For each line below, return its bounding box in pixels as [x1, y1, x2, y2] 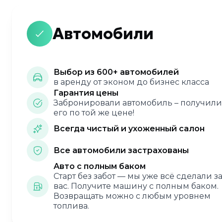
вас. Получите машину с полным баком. [54, 181, 219, 191]
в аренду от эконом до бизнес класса [54, 77, 209, 87]
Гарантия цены [54, 88, 118, 98]
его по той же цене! [54, 108, 134, 117]
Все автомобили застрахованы [54, 146, 189, 155]
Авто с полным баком [54, 162, 146, 171]
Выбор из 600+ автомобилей [54, 67, 179, 77]
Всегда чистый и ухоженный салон [54, 124, 205, 133]
